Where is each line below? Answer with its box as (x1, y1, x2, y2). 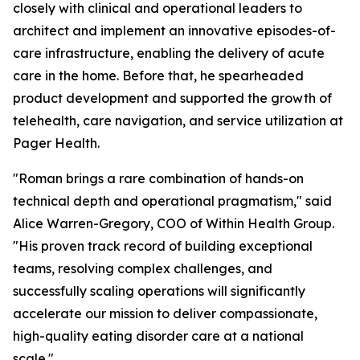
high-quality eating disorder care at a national (13, 328, 304, 344)
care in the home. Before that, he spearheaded (13, 67, 304, 84)
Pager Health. (13, 135, 100, 151)
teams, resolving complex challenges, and (13, 260, 272, 276)
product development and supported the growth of (13, 90, 332, 106)
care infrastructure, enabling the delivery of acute (13, 45, 325, 61)
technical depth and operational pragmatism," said (13, 193, 332, 209)
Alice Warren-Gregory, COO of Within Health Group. (13, 215, 334, 231)
